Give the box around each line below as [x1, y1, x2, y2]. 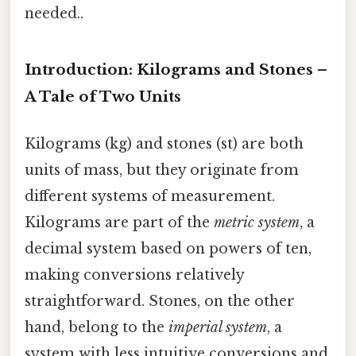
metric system [214, 213, 300, 231]
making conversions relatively [25, 265, 244, 284]
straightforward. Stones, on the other [25, 292, 295, 310]
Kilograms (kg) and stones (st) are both [25, 134, 304, 153]
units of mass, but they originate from [25, 161, 299, 179]
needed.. [25, 4, 83, 22]
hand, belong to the [25, 318, 168, 336]
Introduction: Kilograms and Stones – [25, 60, 327, 79]
